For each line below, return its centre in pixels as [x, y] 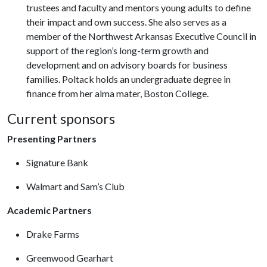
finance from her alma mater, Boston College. [119, 93]
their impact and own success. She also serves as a [126, 22]
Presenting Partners [53, 139]
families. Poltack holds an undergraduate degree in [128, 79]
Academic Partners [52, 210]
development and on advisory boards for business [127, 65]
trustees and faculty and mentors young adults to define [139, 7]
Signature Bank [59, 162]
